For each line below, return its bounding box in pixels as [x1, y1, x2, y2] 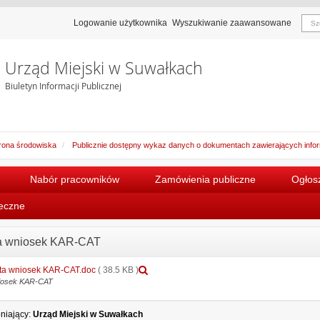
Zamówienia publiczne [155, 173, 256, 185]
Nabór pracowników [30, 173, 119, 185]
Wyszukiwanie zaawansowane [172, 18, 291, 28]
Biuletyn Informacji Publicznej [4, 80, 121, 91]
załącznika [156, 276, 197, 286]
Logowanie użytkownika [74, 18, 167, 28]
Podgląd [156, 264, 189, 274]
